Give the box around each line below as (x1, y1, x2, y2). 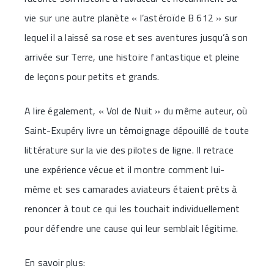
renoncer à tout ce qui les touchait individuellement (24, 201, 240, 216)
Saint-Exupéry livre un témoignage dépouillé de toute (24, 122, 250, 138)
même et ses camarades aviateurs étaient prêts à (24, 181, 237, 196)
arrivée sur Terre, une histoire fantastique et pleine (24, 49, 240, 64)
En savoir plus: (24, 254, 85, 270)
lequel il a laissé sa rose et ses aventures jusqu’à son (24, 29, 248, 45)
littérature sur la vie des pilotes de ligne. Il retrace (24, 142, 234, 157)
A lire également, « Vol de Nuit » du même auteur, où (24, 103, 248, 118)
